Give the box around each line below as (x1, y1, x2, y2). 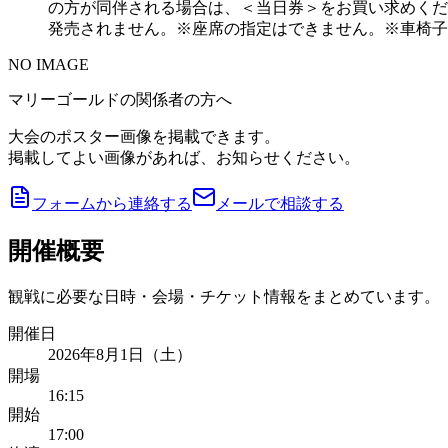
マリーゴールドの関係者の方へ (8, 90, 232, 108)
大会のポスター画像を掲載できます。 (8, 127, 280, 145)
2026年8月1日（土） (48, 345, 192, 363)
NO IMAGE (8, 55, 89, 73)
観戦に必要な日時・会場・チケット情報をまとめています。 (8, 287, 440, 305)
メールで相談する (216, 194, 344, 212)
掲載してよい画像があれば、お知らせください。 (8, 148, 360, 166)
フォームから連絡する (32, 194, 192, 212)
